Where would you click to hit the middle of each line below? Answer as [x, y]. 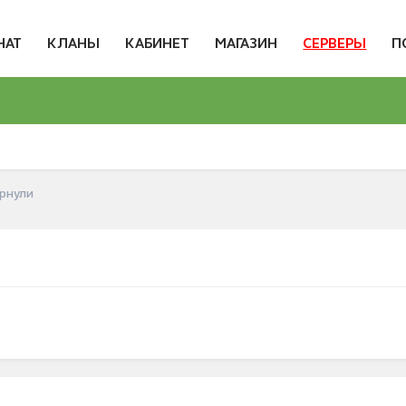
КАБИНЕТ [158, 44]
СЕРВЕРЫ [335, 44]
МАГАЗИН [246, 44]
